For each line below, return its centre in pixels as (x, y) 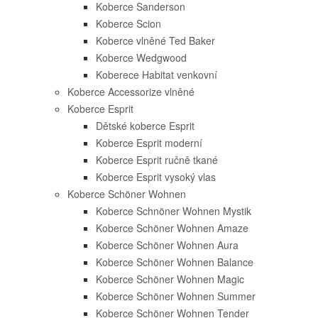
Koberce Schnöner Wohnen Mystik (174, 211)
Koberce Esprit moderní (149, 143)
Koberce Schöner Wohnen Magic (170, 279)
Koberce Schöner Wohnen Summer (176, 296)
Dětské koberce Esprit (145, 126)
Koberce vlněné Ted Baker (155, 40)
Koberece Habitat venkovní (157, 75)
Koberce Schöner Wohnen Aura (167, 245)
